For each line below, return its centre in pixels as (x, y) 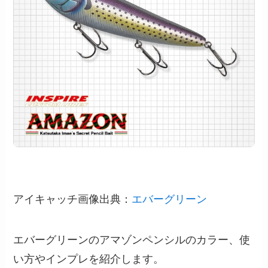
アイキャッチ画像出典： (73, 200)
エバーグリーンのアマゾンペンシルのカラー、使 (132, 240)
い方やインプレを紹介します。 (89, 259)
